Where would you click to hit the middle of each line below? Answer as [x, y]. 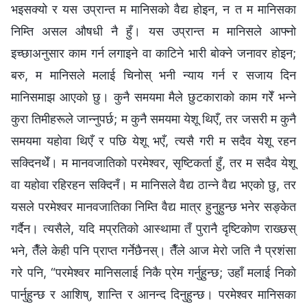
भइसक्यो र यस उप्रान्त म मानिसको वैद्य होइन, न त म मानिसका [153, 9]
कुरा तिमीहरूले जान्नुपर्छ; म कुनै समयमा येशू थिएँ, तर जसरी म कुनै [153, 119]
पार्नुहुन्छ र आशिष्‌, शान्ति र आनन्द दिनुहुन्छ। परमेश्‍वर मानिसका [153, 294]
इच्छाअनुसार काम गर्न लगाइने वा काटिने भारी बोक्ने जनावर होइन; [153, 53]
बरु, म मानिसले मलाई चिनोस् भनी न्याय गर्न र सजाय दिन [153, 75]
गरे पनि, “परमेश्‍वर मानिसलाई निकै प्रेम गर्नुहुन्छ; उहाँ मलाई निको [153, 272]
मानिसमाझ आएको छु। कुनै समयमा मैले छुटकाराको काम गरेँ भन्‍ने [153, 97]
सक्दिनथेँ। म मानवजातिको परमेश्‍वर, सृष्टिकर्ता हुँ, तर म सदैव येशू [153, 162]
